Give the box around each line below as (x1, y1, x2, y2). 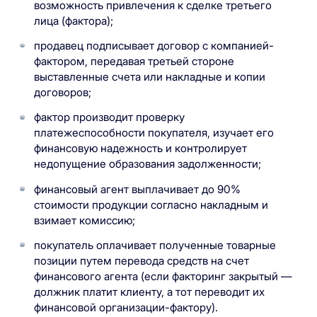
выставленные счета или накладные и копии (33, 70, 265, 84)
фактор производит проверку (33, 110, 185, 125)
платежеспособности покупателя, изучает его (33, 126, 274, 140)
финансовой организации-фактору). (33, 300, 218, 314)
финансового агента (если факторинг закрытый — (33, 269, 292, 283)
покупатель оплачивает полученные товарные (33, 238, 276, 252)
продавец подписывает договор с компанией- (33, 39, 274, 53)
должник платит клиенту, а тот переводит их (33, 284, 265, 299)
